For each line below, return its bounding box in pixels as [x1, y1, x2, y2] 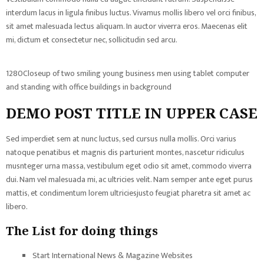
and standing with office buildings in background [6, 80, 171, 94]
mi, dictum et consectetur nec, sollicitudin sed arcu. [6, 33, 177, 47]
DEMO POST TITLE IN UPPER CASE [6, 103, 258, 123]
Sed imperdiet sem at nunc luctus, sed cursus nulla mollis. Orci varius [6, 132, 236, 146]
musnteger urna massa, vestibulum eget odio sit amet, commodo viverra [6, 159, 252, 173]
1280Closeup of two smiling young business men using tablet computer [6, 67, 249, 80]
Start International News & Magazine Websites [32, 249, 193, 262]
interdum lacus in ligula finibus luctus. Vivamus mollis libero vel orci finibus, [6, 6, 256, 19]
